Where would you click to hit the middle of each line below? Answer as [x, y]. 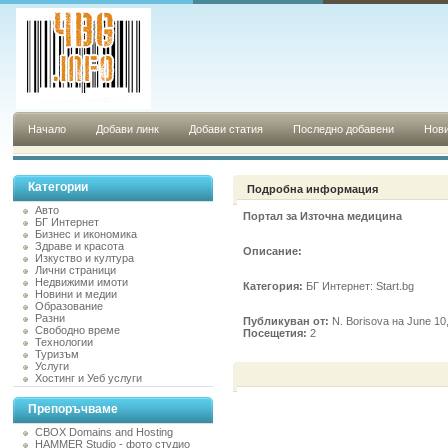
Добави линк [127, 129]
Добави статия [226, 129]
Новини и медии [76, 294]
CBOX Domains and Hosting [104, 432]
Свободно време [77, 330]
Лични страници [75, 270]
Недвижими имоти [81, 282]
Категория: [274, 286]
